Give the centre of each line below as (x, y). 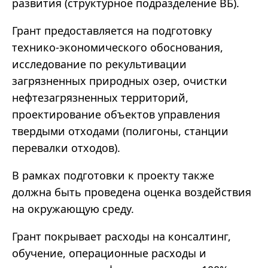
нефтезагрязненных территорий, (100, 98)
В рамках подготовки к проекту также (113, 176)
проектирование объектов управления (116, 115)
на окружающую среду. (73, 209)
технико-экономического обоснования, (118, 48)
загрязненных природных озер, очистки (120, 81)
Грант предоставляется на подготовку (112, 31)
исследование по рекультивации (99, 64)
